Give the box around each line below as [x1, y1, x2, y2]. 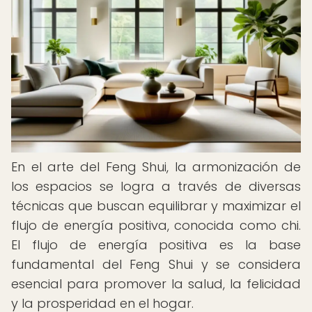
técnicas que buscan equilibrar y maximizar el [11, 197, 301, 214]
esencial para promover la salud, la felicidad [11, 275, 301, 292]
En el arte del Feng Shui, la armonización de [11, 158, 301, 175]
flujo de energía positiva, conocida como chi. [11, 217, 301, 234]
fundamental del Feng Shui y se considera [11, 256, 301, 273]
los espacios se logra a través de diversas [11, 178, 301, 195]
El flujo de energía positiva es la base [11, 236, 301, 253]
